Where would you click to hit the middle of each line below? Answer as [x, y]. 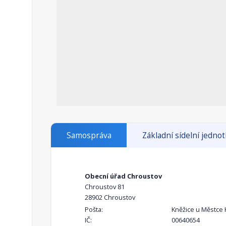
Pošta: [94, 210]
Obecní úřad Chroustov [123, 176]
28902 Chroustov [110, 197]
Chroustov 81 [105, 187]
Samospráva [89, 136]
